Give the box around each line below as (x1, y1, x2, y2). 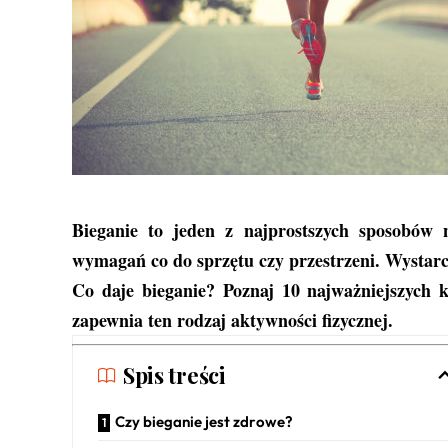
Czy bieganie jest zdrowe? (115, 412, 296, 432)
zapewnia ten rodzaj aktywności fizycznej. (72, 307, 393, 334)
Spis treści (123, 360, 226, 391)
